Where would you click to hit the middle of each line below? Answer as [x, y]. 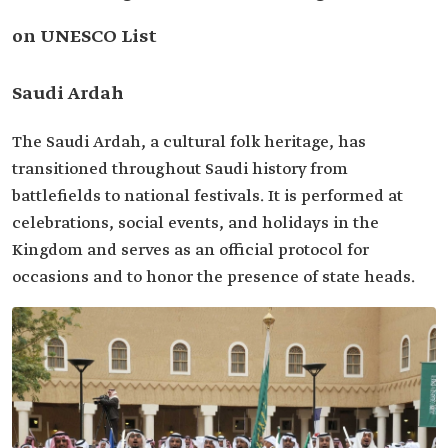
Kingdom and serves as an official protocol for [190, 250]
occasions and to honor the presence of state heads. [213, 277]
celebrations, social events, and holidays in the [195, 223]
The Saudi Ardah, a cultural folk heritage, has [189, 142]
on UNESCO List [84, 37]
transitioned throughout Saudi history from [180, 169]
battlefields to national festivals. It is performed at [207, 196]
